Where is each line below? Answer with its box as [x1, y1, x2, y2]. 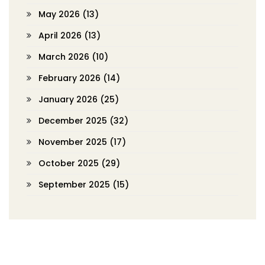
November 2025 [38, 136, 109, 148]
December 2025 [38, 115, 109, 127]
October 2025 [38, 157, 101, 169]
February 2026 [38, 72, 103, 84]
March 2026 [38, 51, 92, 63]
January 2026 [38, 93, 100, 105]
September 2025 [38, 179, 112, 190]
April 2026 [38, 30, 84, 41]
